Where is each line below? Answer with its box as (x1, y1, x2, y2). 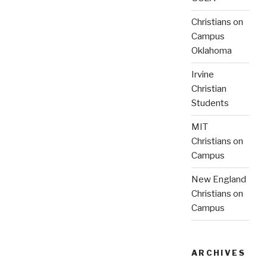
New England (191, 174, 246, 185)
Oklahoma (191, 45, 232, 57)
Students (191, 98, 229, 109)
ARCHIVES (191, 247, 246, 257)
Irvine (191, 69, 214, 80)
